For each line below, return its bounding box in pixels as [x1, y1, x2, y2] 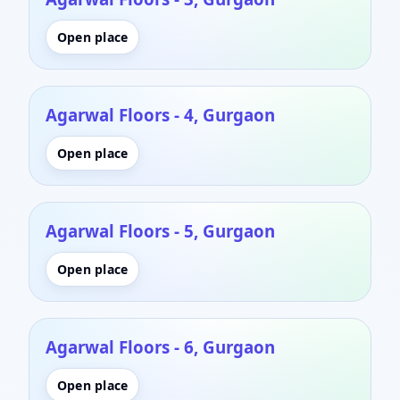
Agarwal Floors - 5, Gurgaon [46, 219, 275, 242]
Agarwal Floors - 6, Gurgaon [46, 335, 275, 358]
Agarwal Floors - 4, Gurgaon [46, 103, 275, 126]
